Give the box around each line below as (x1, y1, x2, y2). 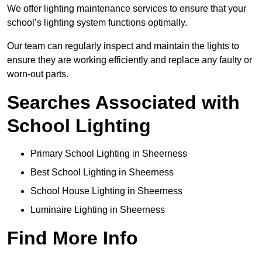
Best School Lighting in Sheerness (30, 167, 174, 178)
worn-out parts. (7, 69, 68, 80)
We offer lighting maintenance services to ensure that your (7, 4, 246, 14)
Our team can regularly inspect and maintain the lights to (7, 41, 239, 51)
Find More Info (7, 227, 138, 249)
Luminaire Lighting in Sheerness (30, 205, 165, 215)
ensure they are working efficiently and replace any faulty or (7, 55, 252, 65)
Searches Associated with (7, 92, 240, 113)
